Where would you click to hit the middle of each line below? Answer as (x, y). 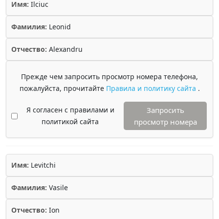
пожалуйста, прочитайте (63, 88)
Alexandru (65, 49)
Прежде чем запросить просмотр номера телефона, (109, 77)
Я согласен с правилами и (70, 110)
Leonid (59, 27)
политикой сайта (70, 121)
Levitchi (42, 165)
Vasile (57, 187)
